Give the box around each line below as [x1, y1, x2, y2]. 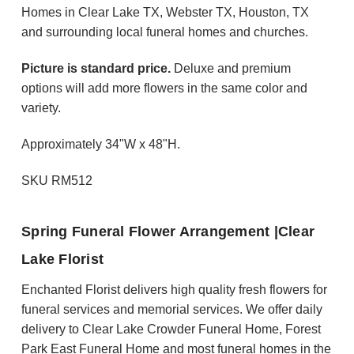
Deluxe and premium [171, 62, 292, 76]
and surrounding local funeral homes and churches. [21, 25, 309, 40]
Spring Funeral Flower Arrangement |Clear [21, 224, 315, 240]
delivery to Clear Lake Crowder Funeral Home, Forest [21, 322, 322, 337]
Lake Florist [21, 251, 104, 268]
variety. [21, 101, 62, 115]
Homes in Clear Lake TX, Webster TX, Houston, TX [21, 6, 313, 20]
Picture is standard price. [21, 62, 171, 76]
